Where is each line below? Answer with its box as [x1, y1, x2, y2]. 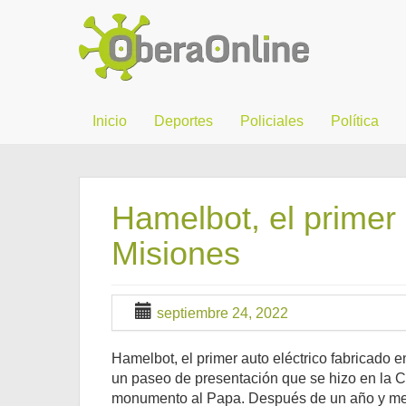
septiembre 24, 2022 [157, 305, 288, 321]
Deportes [154, 113, 213, 129]
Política [331, 113, 379, 129]
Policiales [240, 113, 304, 129]
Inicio [92, 113, 127, 129]
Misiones [111, 235, 240, 272]
